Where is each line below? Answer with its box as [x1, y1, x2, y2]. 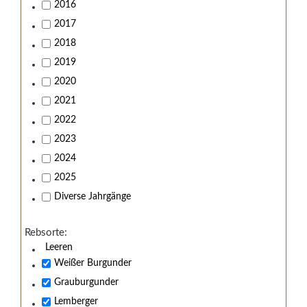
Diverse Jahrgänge [54, 192, 131, 201]
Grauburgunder [54, 278, 119, 287]
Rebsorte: [25, 228, 67, 238]
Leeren [45, 243, 73, 252]
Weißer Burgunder [54, 258, 132, 268]
